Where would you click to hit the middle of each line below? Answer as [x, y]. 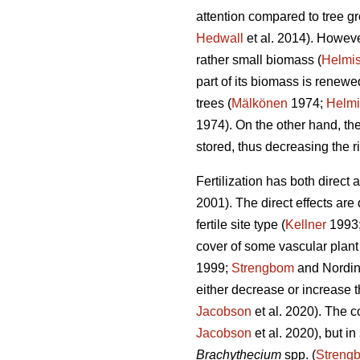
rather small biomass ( [259, 60]
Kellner [306, 225]
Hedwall [220, 39]
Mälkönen [260, 104]
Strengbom [263, 268]
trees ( [214, 104]
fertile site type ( [241, 225]
